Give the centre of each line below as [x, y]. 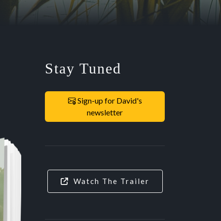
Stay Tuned [83, 68]
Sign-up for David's [109, 100]
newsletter [105, 112]
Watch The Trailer [111, 181]
